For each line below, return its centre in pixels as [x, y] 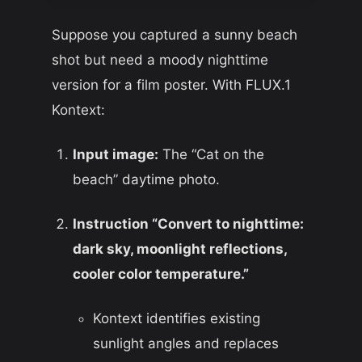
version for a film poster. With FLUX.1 [171, 85]
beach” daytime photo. [146, 180]
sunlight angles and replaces [186, 343]
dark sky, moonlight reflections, [179, 248]
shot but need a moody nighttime [160, 60]
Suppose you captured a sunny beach [175, 35]
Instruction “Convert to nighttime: [188, 223]
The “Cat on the [211, 155]
